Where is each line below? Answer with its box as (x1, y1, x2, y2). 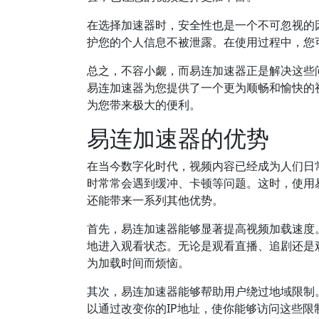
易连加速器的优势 (87, 122, 269, 153)
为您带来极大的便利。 (87, 97, 201, 113)
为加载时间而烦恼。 (87, 255, 189, 271)
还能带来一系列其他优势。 (87, 192, 224, 208)
